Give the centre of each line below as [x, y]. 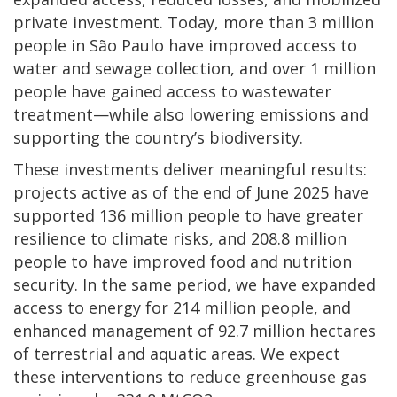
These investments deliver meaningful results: [190, 169]
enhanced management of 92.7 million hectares [195, 330]
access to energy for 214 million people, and [182, 307]
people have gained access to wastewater [172, 91]
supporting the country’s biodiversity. [158, 137]
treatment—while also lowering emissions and [191, 114]
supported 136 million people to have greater [188, 215]
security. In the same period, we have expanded [195, 284]
